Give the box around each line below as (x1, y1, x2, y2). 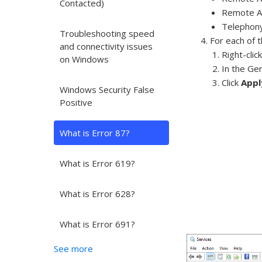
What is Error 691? (60, 218, 135, 230)
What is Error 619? (60, 157, 135, 169)
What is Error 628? (60, 188, 135, 199)
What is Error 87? (60, 127, 130, 139)
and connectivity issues (60, 40, 153, 52)
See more (54, 243, 93, 254)
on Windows (60, 53, 109, 65)
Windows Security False (60, 84, 154, 95)
